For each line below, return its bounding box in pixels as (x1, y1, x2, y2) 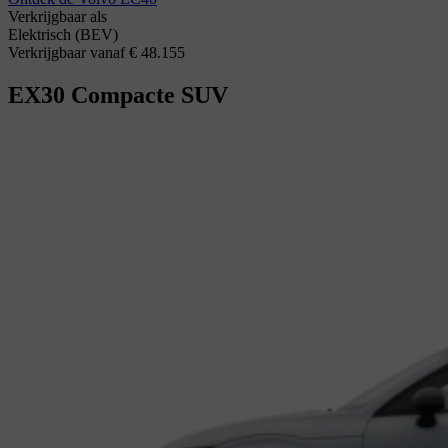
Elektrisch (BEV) (8, 25, 118, 43)
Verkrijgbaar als (8, 7, 107, 25)
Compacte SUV (71, 81, 228, 108)
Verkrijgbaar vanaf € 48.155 (8, 43, 185, 61)
